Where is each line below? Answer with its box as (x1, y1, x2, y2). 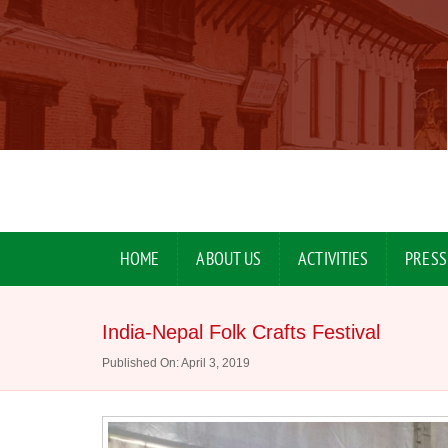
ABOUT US (196, 247, 262, 271)
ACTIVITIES (298, 247, 369, 271)
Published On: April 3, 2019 (102, 356, 250, 371)
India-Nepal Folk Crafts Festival (102, 321, 380, 344)
